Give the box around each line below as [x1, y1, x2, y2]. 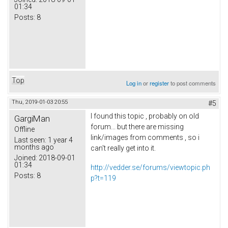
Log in [126, 78, 142, 87]
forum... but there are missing [91, 122, 184, 131]
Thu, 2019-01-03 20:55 [12, 98, 68, 105]
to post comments [169, 78, 216, 87]
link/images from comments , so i [91, 133, 199, 141]
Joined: [14, 153, 37, 162]
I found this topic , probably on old [91, 111, 199, 120]
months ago [14, 142, 54, 151]
